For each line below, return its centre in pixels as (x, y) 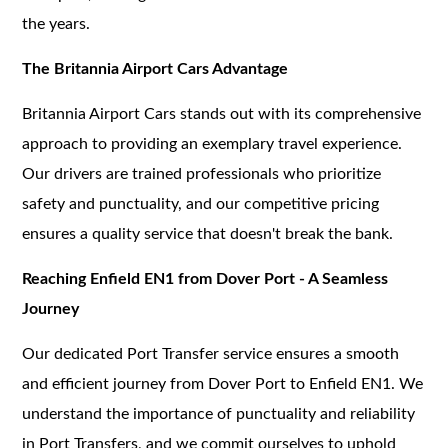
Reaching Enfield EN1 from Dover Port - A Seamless (205, 278)
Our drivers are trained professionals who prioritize (202, 173)
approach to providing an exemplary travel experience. (212, 143)
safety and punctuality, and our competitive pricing (201, 203)
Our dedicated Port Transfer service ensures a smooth (211, 353)
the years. (56, 23)
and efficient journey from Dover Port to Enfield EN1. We (223, 383)
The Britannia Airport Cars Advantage (155, 68)
